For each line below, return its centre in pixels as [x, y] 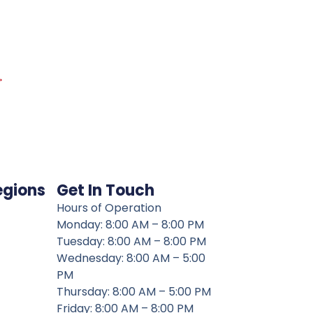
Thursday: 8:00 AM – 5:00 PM [133, 292]
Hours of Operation [109, 208]
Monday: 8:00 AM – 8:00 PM [130, 225]
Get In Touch [105, 191]
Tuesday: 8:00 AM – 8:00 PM [131, 242]
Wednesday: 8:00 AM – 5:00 [131, 259]
